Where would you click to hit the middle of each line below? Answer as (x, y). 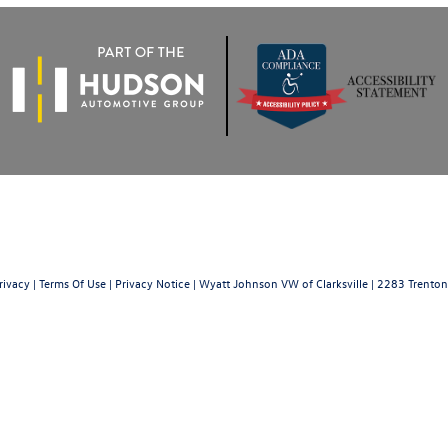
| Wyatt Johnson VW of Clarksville (279, 283)
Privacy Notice (152, 283)
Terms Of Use (72, 283)
